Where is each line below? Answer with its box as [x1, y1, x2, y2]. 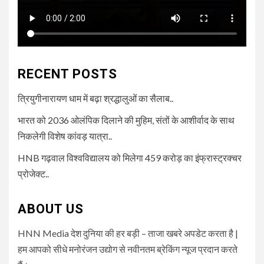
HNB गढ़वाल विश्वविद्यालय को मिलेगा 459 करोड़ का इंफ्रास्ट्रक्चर [18, 152, 242, 164]
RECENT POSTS [18, 67, 117, 82]
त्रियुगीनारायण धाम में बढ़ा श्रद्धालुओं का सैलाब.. [18, 93, 173, 104]
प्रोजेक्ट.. [18, 168, 49, 180]
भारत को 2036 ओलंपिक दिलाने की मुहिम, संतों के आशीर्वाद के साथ [18, 114, 235, 126]
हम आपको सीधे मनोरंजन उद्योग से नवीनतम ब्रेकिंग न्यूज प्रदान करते [18, 243, 237, 255]
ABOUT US [18, 202, 84, 217]
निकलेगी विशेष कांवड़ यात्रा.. [18, 130, 112, 142]
